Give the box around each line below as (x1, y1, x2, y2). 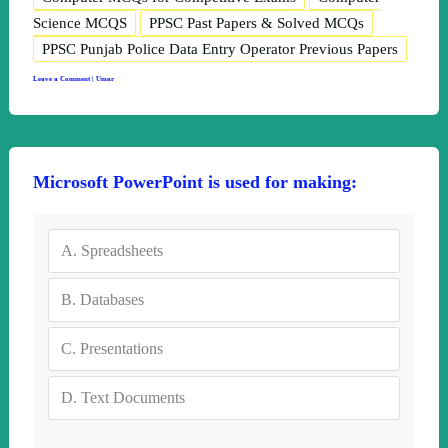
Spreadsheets (80, 242, 163, 260)
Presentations (79, 340, 163, 358)
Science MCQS (32, 14, 127, 31)
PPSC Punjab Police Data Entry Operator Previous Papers (41, 40, 398, 57)
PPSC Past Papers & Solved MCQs (148, 14, 364, 31)
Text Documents (80, 389, 185, 407)
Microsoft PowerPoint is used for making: (32, 172, 357, 193)
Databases (79, 291, 144, 309)
